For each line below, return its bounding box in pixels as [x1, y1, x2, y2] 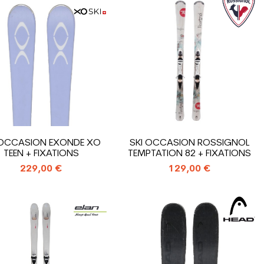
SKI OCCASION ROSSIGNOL [130, 138, 250, 148]
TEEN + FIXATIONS [3, 149, 79, 159]
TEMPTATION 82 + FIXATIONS [128, 149, 252, 159]
